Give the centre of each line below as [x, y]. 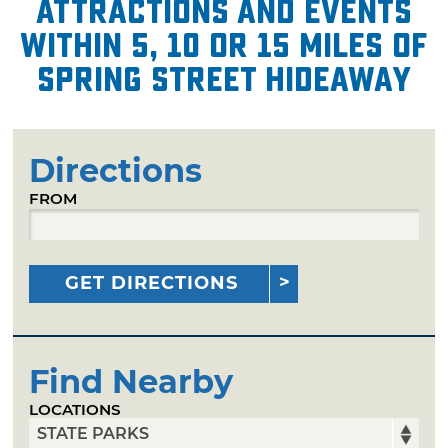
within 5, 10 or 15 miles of [224, 45]
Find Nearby [131, 381]
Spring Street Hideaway [224, 79]
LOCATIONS [75, 409]
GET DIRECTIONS [152, 282]
